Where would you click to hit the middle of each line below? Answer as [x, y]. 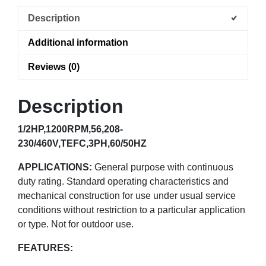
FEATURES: [45, 248]
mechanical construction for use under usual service [127, 195]
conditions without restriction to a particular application [132, 210]
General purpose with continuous [163, 167]
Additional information [78, 42]
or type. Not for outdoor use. [76, 224]
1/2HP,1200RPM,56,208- [70, 129]
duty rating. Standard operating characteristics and [123, 181]
